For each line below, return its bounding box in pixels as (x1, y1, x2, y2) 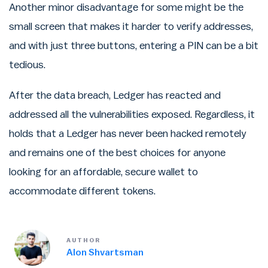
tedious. (9, 60, 45, 71)
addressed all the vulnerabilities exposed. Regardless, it (9, 109, 255, 120)
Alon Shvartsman (66, 248, 144, 258)
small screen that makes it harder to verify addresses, (9, 22, 253, 32)
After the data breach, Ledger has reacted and (9, 90, 221, 101)
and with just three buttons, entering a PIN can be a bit (9, 41, 258, 51)
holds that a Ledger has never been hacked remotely (9, 129, 246, 139)
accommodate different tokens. (9, 186, 156, 197)
